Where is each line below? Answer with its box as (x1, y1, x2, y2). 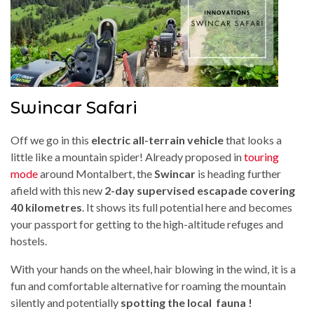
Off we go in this (11, 133, 91, 146)
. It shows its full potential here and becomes (82, 200, 292, 214)
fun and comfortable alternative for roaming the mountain (11, 279, 286, 292)
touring (244, 150, 279, 163)
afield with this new (11, 184, 104, 197)
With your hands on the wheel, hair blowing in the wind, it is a (11, 262, 296, 275)
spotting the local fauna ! (121, 296, 252, 309)
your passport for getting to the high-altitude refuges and (11, 217, 283, 231)
